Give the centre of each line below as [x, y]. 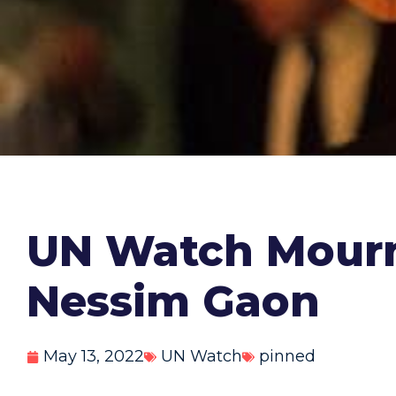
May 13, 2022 [94, 356]
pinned [287, 356]
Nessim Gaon [173, 301]
